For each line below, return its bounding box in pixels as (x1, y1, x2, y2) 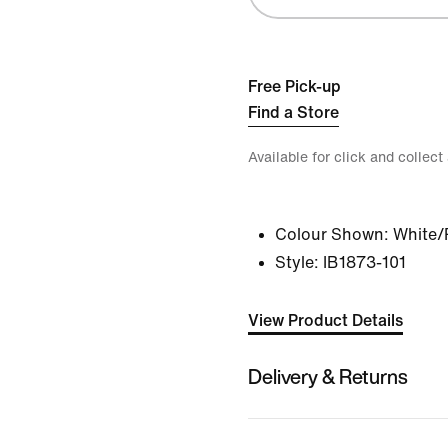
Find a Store (248, 104, 339, 121)
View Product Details (248, 312, 403, 329)
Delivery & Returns (248, 361, 408, 391)
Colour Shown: (275, 226, 389, 243)
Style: (275, 254, 319, 271)
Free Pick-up (248, 78, 341, 95)
